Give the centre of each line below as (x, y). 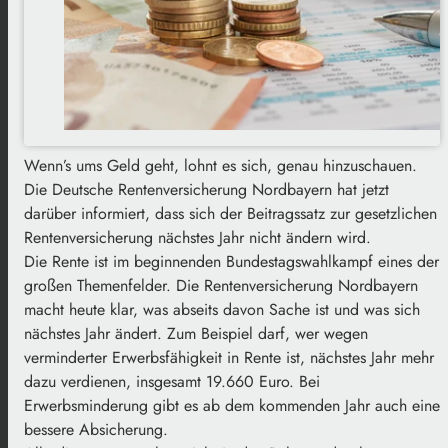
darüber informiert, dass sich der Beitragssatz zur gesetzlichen (230, 213)
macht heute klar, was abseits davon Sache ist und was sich (222, 309)
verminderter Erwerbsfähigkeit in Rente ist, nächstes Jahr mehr (229, 357)
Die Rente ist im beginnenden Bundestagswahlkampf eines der (231, 261)
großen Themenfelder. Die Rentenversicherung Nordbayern (221, 285)
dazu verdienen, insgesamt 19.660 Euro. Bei (172, 381)
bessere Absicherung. (96, 429)
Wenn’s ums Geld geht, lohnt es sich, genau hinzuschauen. (220, 165)
